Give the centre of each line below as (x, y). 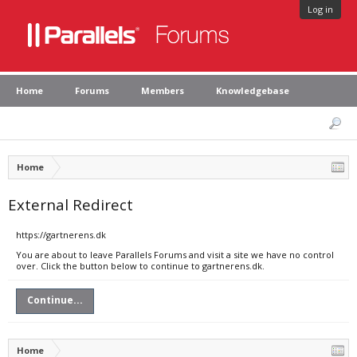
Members (163, 90)
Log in (320, 9)
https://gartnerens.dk (61, 235)
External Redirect (71, 204)
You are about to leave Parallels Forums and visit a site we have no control (175, 255)
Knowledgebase (253, 90)
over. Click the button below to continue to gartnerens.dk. (140, 266)
